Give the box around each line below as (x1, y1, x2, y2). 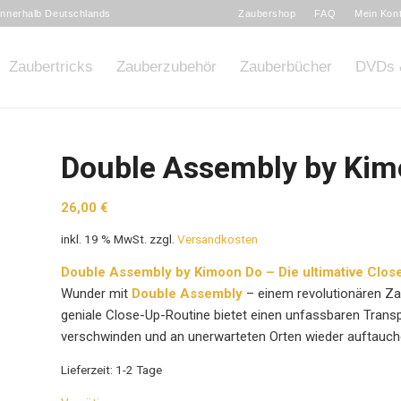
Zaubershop (237, 8, 296, 19)
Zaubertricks (9, 58, 93, 75)
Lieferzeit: (61, 362, 116, 377)
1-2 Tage (115, 362, 163, 377)
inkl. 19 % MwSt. (61, 232, 148, 247)
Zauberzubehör (116, 58, 217, 75)
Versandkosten (177, 232, 259, 247)
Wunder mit (61, 286, 132, 303)
